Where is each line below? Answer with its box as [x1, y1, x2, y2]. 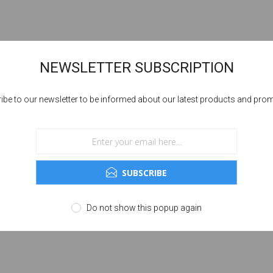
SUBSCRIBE [122, 166, 167, 179]
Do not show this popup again [87, 203, 202, 213]
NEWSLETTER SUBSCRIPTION [39, 59, 234, 76]
